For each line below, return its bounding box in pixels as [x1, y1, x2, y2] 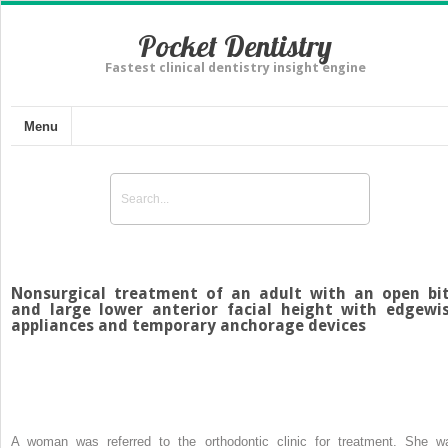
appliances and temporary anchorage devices [11, 315, 366, 335]
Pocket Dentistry [138, 27, 332, 65]
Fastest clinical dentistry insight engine [104, 60, 366, 75]
